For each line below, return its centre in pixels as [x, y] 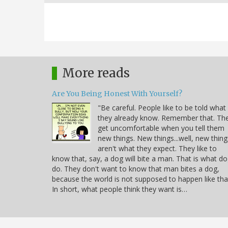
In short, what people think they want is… [120, 189]
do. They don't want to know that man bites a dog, [136, 169]
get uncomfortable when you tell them [161, 128]
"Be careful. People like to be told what [162, 108]
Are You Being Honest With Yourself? [117, 94]
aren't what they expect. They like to [157, 149]
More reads [96, 73]
